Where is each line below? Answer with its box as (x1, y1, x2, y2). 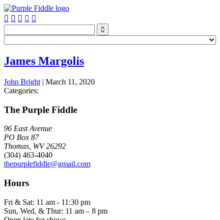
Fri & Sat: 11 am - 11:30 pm (4, 197, 90, 206)
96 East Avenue (4, 124, 52, 133)
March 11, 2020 (46, 77, 95, 86)
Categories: (4, 86, 39, 95)
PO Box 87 (4, 133, 39, 142)
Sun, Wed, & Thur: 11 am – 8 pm (4, 206, 108, 215)
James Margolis (4, 54, 84, 67)
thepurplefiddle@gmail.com (4, 160, 90, 168)
